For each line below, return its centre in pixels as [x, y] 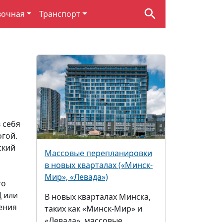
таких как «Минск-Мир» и [93, 209]
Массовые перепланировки [98, 153]
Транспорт [60, 14]
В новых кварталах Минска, [98, 197]
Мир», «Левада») [76, 177]
